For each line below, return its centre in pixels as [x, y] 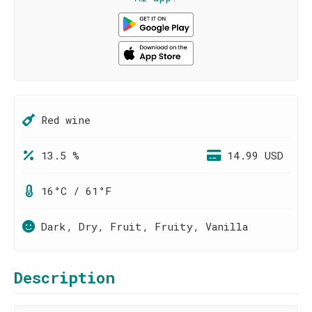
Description [64, 278]
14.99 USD [255, 155]
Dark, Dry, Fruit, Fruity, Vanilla [145, 226]
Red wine [66, 120]
